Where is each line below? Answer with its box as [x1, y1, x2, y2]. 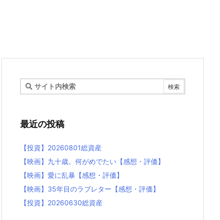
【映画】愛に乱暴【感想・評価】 [20, 171, 123, 179]
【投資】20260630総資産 [20, 198, 103, 207]
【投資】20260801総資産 [20, 143, 102, 152]
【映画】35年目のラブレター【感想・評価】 [20, 185, 160, 193]
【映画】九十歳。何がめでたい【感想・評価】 [20, 157, 165, 165]
